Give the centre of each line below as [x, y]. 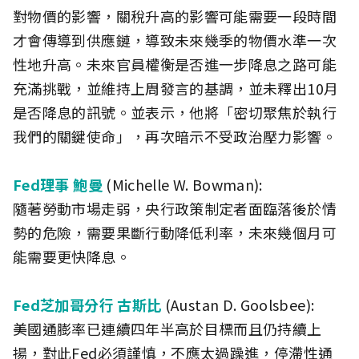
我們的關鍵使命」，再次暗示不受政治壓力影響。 [175, 137]
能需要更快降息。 [72, 257]
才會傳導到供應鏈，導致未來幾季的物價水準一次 [175, 40]
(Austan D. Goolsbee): [238, 305]
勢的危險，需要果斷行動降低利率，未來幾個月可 [175, 233]
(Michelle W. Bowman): [182, 185]
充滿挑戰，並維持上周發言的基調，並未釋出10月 [176, 89]
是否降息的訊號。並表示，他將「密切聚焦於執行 [175, 113]
